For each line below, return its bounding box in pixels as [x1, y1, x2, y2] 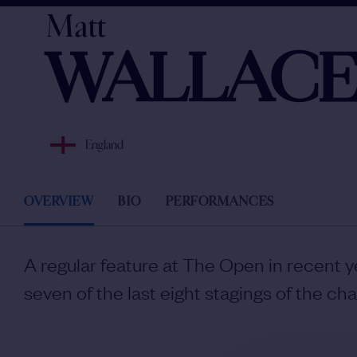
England [85, 138, 124, 152]
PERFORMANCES [165, 194, 275, 210]
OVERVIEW [24, 194, 94, 210]
